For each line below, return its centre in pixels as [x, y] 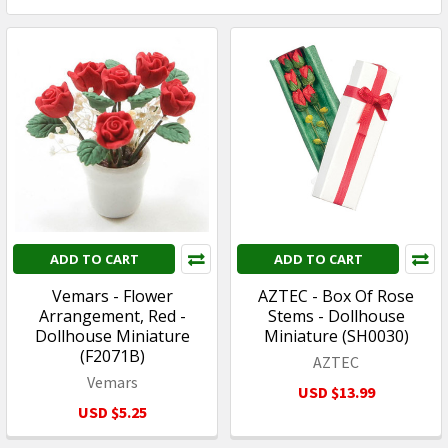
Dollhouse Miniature [112, 335]
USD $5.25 [112, 411]
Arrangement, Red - [112, 315]
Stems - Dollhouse [336, 315]
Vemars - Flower [112, 295]
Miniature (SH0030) [336, 335]
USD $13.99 [336, 391]
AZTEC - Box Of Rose [336, 295]
